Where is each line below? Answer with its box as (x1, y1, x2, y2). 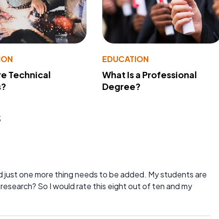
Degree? (102, 80, 141, 92)
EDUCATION (102, 53, 149, 64)
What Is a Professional (102, 68, 197, 80)
